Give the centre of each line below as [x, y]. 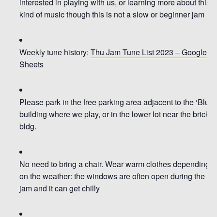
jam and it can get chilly [60, 188]
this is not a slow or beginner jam [148, 14]
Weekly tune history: [55, 52]
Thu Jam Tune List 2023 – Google [149, 52]
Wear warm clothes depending [157, 164]
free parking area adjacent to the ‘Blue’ [149, 102]
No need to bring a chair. [61, 164]
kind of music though [56, 14]
